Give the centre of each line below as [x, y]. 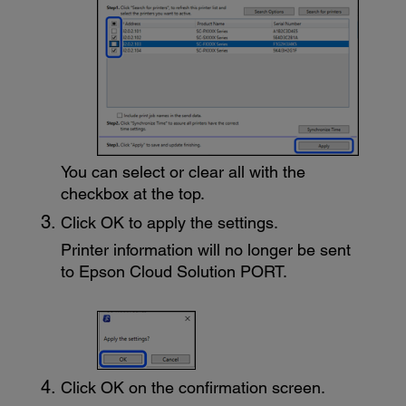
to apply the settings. [202, 222]
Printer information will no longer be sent [206, 250]
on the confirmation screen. [225, 387]
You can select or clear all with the [184, 172]
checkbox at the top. [133, 194]
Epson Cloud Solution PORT [181, 272]
